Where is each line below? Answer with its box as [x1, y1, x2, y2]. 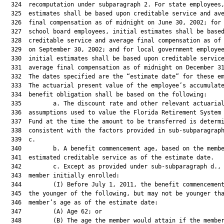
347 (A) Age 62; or [4, 208, 102, 215]
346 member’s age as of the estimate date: [4, 199, 158, 206]
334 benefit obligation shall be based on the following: [4, 91, 207, 98]
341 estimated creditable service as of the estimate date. [4, 154, 214, 161]
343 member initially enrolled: [4, 172, 119, 179]
